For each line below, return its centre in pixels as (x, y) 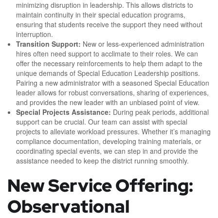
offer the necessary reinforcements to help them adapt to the (109, 64)
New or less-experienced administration (143, 44)
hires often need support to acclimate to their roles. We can (107, 54)
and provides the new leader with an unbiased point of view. (109, 102)
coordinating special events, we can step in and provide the (107, 151)
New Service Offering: (100, 186)
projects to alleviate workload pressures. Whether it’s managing (113, 132)
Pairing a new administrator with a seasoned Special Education (113, 83)
